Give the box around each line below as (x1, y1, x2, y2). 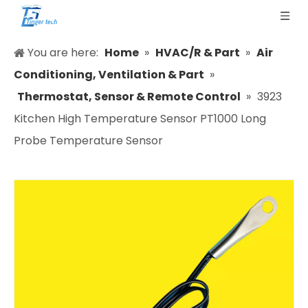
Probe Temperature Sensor (14, 133, 163, 148)
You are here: (27, 45, 98, 60)
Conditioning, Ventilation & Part (14, 67, 204, 82)
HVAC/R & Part (155, 45, 240, 60)
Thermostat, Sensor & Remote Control (17, 89, 241, 104)
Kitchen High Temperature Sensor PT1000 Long (14, 111, 266, 126)
